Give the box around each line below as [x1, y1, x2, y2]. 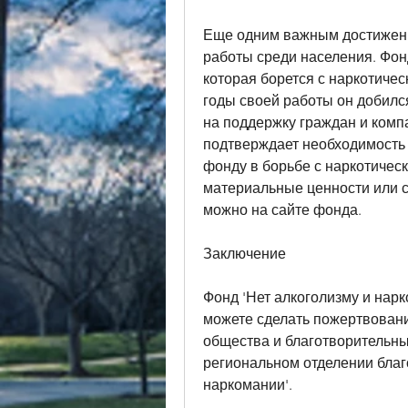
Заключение [203, 244, 286, 262]
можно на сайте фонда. [203, 200, 362, 219]
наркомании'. [203, 375, 292, 393]
